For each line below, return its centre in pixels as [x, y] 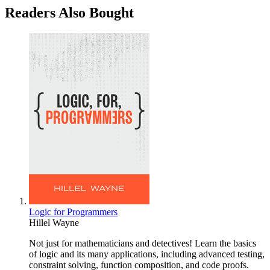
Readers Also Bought [69, 12]
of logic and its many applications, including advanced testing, [147, 254]
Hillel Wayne [54, 222]
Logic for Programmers [73, 212]
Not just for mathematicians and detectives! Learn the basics [143, 243]
